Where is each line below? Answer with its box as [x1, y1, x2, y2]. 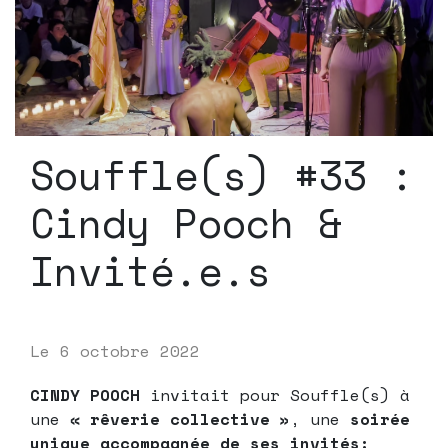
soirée [350, 407, 410, 432]
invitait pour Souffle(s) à [140, 383, 410, 408]
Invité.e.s [30, 241, 270, 301]
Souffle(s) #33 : [30, 145, 414, 205]
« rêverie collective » [70, 407, 290, 432]
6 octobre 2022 [60, 339, 200, 364]
